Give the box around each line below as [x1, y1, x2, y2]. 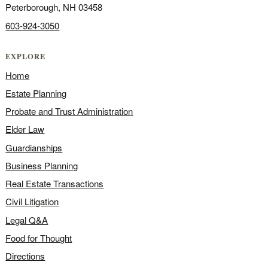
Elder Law [5, 123, 45, 136]
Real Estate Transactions [5, 177, 104, 190]
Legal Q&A [5, 213, 48, 226]
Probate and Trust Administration [5, 105, 133, 117]
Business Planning [5, 159, 78, 172]
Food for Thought [5, 231, 72, 244]
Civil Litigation [5, 195, 59, 208]
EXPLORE [5, 51, 46, 62]
